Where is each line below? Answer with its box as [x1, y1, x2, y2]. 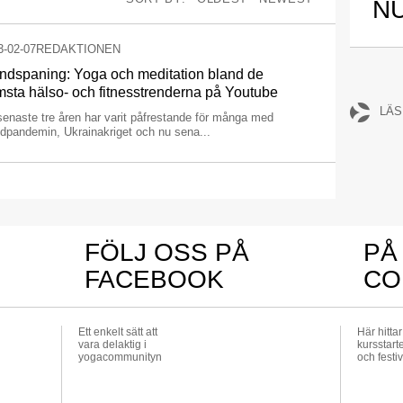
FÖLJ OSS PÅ [84, 238, 249, 266]
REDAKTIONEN [36, 42, 121, 56]
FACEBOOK [84, 265, 224, 293]
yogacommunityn [77, 351, 162, 363]
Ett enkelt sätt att [77, 326, 157, 338]
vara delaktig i [77, 338, 147, 351]
